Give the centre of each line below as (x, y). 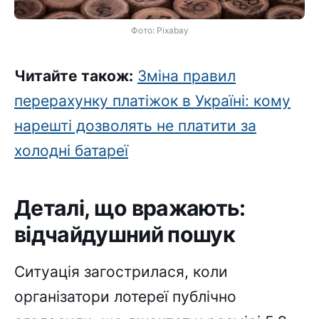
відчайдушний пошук (125, 235)
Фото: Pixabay (159, 31)
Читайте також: (74, 76)
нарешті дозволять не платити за (135, 126)
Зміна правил (187, 76)
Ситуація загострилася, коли (121, 271)
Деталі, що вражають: (130, 208)
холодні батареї (71, 151)
